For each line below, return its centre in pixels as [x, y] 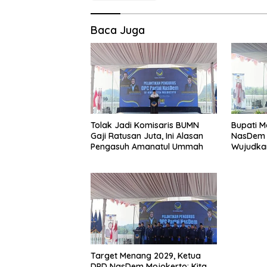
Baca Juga [118, 30]
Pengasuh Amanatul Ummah [147, 147]
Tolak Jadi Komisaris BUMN [145, 125]
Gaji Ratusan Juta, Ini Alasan [147, 136]
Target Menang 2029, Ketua [146, 255]
